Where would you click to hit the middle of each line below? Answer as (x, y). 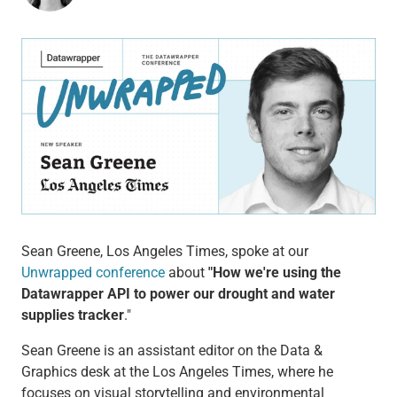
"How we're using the (274, 273)
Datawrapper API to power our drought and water (178, 294)
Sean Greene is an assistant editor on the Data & (171, 351)
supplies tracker (72, 315)
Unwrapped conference (93, 273)
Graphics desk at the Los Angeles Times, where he (177, 372)
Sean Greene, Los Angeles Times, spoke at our (164, 252)
